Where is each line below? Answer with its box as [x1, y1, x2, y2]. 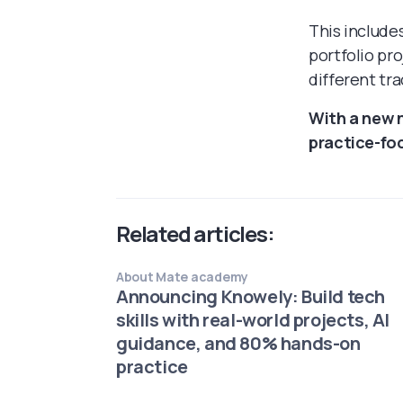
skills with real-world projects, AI [116, 308, 390, 332]
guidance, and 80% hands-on [116, 331, 361, 355]
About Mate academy [116, 268, 248, 285]
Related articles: [116, 219, 274, 248]
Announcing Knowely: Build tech [116, 284, 386, 309]
